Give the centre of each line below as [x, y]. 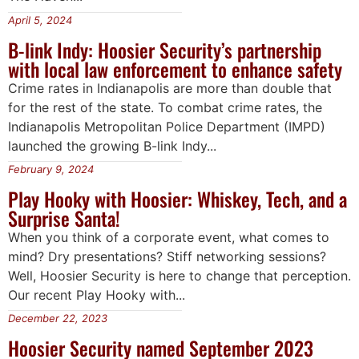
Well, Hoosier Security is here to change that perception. [179, 276]
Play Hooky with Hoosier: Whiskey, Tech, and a [177, 199]
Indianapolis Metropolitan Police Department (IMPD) [167, 126]
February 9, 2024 [51, 169]
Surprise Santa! [64, 218]
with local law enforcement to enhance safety [175, 69]
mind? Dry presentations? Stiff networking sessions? [167, 257]
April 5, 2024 [40, 20]
